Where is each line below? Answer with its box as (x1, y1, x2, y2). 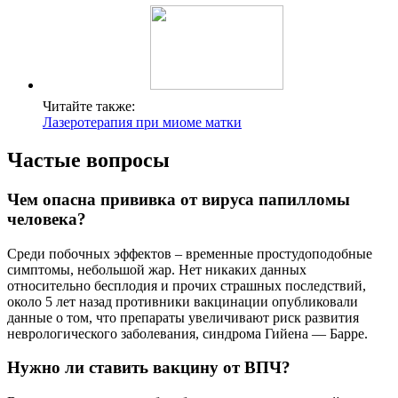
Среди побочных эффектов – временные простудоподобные (7, 245, 372, 261)
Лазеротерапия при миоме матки (43, 115, 242, 130)
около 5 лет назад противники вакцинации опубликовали (7, 293, 358, 309)
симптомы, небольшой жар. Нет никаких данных (7, 261, 306, 277)
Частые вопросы (7, 147, 170, 171)
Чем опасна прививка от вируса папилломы (7, 189, 350, 209)
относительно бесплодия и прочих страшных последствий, (7, 277, 366, 293)
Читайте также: (43, 99, 135, 114)
